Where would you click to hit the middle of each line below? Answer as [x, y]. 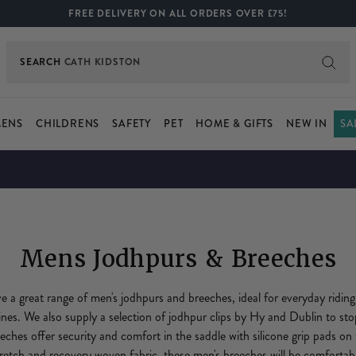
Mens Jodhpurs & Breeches [178, 259]
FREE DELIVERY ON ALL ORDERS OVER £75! [178, 14]
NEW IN [307, 124]
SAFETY [132, 124]
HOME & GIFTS [234, 124]
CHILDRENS [68, 124]
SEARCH [41, 62]
